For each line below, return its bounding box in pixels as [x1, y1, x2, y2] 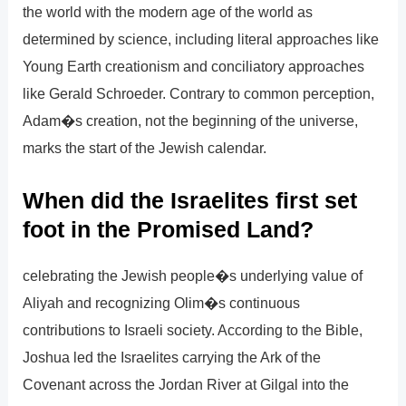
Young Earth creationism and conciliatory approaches [23, 58, 365, 75]
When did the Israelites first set [23, 187, 358, 213]
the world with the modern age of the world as [23, 4, 314, 21]
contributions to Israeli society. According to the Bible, [23, 321, 363, 338]
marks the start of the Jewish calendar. [23, 140, 267, 157]
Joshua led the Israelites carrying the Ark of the [23, 348, 322, 365]
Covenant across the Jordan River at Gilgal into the [23, 375, 350, 392]
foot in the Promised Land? [23, 216, 314, 242]
